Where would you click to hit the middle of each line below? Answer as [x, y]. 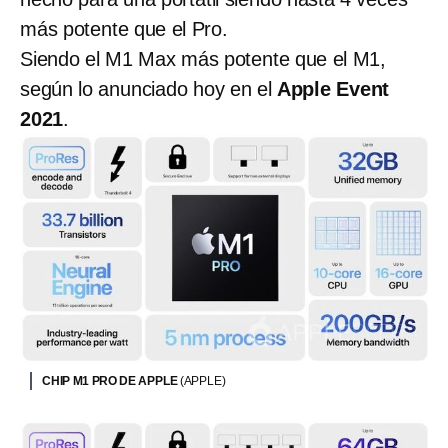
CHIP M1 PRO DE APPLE [111, 381]
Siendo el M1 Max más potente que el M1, [203, 58]
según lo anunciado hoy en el [148, 88]
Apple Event [333, 88]
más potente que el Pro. [124, 28]
